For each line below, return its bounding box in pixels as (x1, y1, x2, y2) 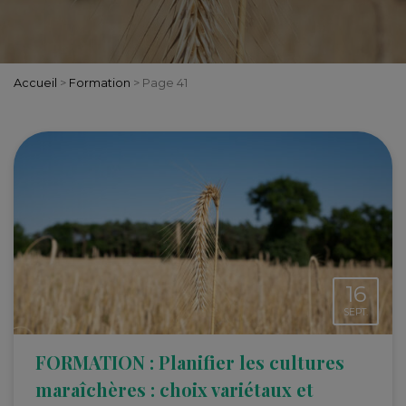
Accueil (14, 75, 57, 90)
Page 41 (142, 75, 188, 90)
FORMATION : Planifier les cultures (35, 349, 344, 374)
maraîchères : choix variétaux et (35, 376, 314, 401)
